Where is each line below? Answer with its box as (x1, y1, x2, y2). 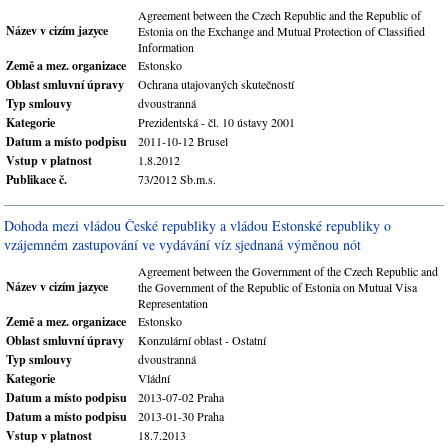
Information (138, 39, 194, 55)
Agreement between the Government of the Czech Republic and (138, 263, 438, 279)
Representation (138, 295, 208, 311)
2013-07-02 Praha (138, 389, 224, 405)
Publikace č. (6, 171, 67, 188)
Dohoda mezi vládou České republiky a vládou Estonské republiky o (4, 216, 391, 235)
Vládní (138, 370, 170, 386)
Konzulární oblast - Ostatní (138, 332, 266, 348)
